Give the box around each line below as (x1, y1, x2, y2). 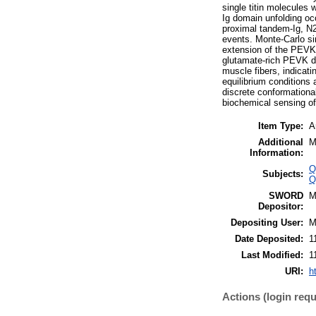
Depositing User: (231, 217, 303, 228)
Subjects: (262, 168, 303, 179)
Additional (258, 136, 303, 147)
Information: (250, 147, 303, 158)
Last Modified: (241, 249, 303, 260)
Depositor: (258, 200, 303, 212)
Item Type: (258, 120, 303, 131)
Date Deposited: (235, 233, 303, 244)
